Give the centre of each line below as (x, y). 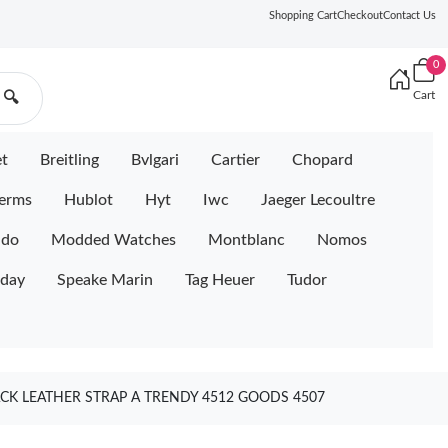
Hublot (88, 200)
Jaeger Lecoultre (318, 200)
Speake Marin (105, 280)
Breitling (69, 160)
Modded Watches (113, 240)
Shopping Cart (303, 15)
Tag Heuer (220, 280)
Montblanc (246, 240)
